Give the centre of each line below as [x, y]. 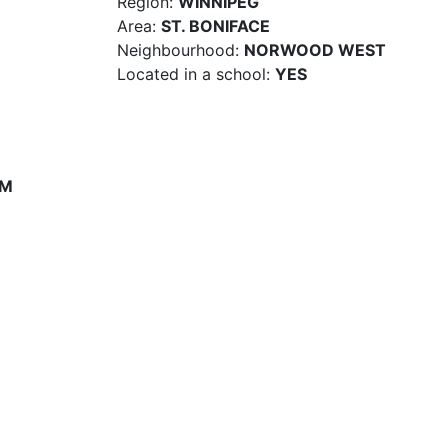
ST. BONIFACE [215, 26]
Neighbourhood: [178, 50]
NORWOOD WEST [315, 50]
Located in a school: [193, 74]
